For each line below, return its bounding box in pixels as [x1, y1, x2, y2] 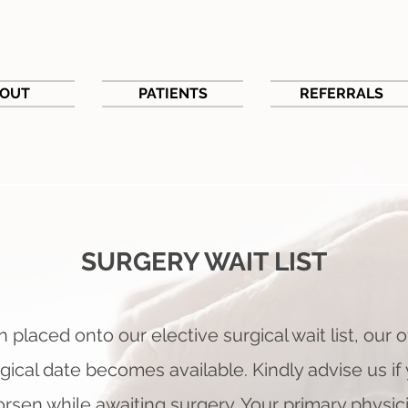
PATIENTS [138, 85, 208, 102]
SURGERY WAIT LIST [81, 247, 327, 277]
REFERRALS [299, 85, 383, 102]
